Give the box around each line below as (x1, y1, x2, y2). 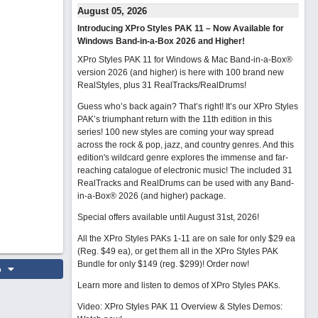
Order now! (206, 259, 249, 269)
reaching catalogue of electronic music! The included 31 (77, 165, 292, 175)
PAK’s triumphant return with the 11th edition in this (77, 114, 272, 124)
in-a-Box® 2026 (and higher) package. (77, 191, 226, 201)
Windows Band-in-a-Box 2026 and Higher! (77, 36, 245, 46)
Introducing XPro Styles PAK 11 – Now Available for (77, 23, 284, 33)
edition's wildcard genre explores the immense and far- (77, 153, 288, 163)
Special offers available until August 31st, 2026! (77, 212, 259, 222)
